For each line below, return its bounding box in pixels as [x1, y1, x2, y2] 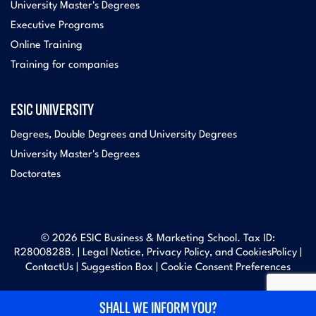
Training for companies [11, 59, 119, 71]
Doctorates [11, 169, 61, 180]
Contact [25, 262, 62, 273]
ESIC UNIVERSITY [11, 99, 94, 120]
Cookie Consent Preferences [161, 262, 291, 273]
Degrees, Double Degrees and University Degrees [11, 129, 237, 140]
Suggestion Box [81, 262, 153, 273]
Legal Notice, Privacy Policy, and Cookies [83, 247, 272, 258]
